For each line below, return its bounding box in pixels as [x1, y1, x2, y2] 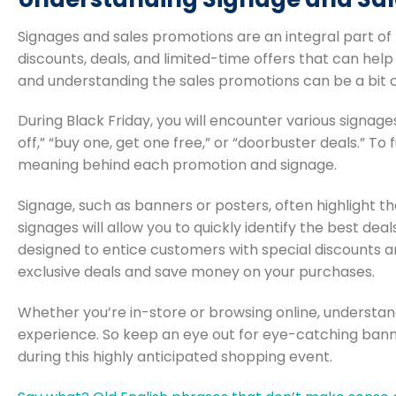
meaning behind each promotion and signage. [18, 155, 337, 176]
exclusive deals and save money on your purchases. [18, 262, 375, 283]
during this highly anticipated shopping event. [18, 346, 332, 367]
